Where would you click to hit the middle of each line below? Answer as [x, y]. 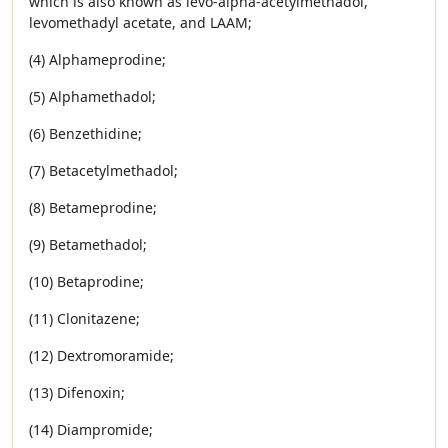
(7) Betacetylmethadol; [103, 170]
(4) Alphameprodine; [97, 59]
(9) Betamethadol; [88, 244]
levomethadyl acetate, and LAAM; [140, 22]
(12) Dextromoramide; [101, 355]
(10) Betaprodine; [86, 281]
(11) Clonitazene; [84, 318]
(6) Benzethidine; [85, 133]
